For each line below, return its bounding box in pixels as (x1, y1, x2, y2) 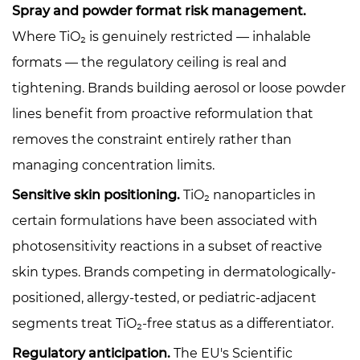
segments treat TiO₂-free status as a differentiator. (12, 315, 333, 331)
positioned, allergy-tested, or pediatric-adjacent (12, 289, 317, 305)
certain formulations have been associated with (12, 212, 317, 228)
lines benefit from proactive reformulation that (12, 105, 313, 121)
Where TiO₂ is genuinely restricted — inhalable (12, 28, 311, 44)
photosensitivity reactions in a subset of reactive (12, 238, 322, 254)
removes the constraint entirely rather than (12, 131, 292, 147)
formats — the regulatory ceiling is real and (12, 54, 287, 70)
